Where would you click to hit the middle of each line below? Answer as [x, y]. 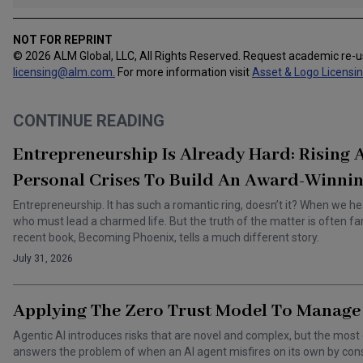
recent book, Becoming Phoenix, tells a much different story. [166, 238]
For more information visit [184, 73]
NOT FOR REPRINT [63, 40]
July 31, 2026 [43, 259]
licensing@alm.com [63, 73]
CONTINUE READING [89, 121]
